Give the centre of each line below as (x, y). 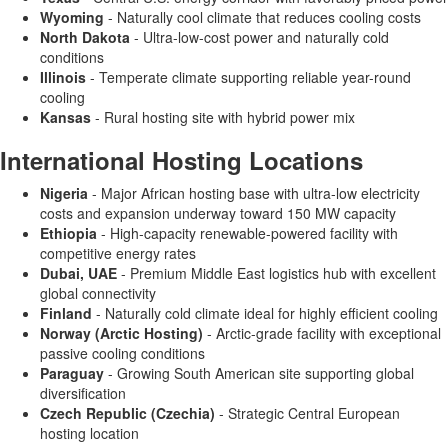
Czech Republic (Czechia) (127, 413)
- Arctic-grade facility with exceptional (322, 333)
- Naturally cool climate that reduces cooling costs (262, 17)
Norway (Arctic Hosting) (121, 333)
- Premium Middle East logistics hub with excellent (276, 273)
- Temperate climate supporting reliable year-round (248, 77)
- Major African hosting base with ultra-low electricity (254, 193)
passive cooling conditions (122, 353)
